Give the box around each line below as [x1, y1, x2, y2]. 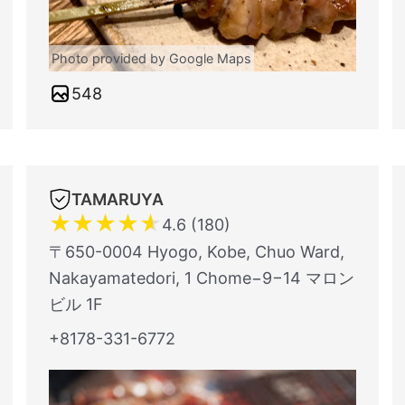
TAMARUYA [71, 190, 164, 209]
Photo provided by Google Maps [52, 51, 251, 66]
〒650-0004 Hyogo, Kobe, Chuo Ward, [49, 242, 344, 261]
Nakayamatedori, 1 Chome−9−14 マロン [49, 268, 354, 287]
